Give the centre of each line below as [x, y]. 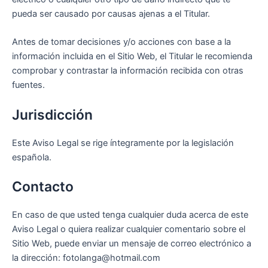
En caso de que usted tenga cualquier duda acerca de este [130, 215]
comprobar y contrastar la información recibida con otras [128, 71]
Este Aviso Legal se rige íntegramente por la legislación [123, 143]
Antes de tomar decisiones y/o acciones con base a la [121, 42]
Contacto [43, 187]
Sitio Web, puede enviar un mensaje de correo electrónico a [132, 244]
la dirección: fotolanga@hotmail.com [86, 258]
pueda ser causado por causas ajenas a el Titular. [111, 14]
